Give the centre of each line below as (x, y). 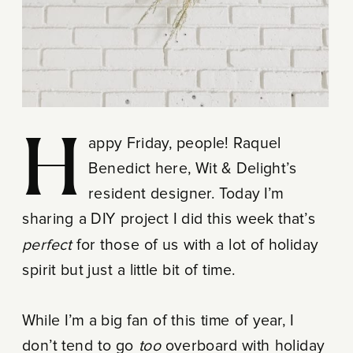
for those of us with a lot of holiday (195, 244)
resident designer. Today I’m (186, 193)
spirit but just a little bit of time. (128, 270)
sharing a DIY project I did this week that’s (169, 219)
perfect (46, 244)
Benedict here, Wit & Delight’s (193, 168)
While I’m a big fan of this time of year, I (158, 320)
